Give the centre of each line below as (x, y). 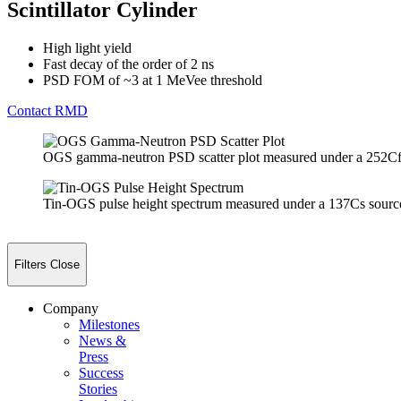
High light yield (87, 47)
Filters (30, 264)
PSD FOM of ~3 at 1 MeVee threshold (153, 80)
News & (102, 340)
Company (71, 308)
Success (101, 372)
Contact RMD (47, 110)
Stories (98, 388)
